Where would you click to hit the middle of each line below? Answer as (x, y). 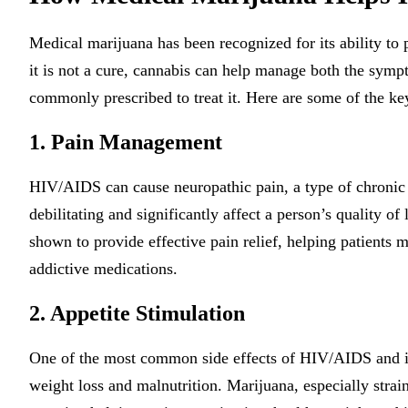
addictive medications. (103, 269)
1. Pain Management (126, 142)
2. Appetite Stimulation (137, 313)
